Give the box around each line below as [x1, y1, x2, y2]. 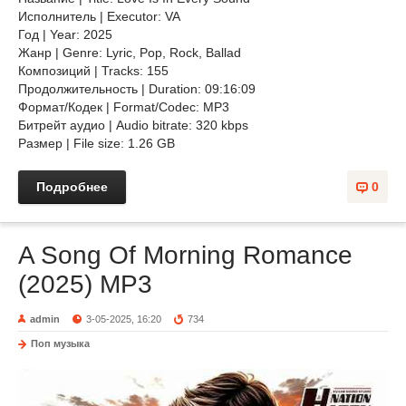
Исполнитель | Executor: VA [18, 9, 180, 24]
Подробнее [36, 179, 108, 194]
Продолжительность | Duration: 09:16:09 [18, 82, 256, 96]
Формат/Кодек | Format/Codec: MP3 [18, 100, 229, 114]
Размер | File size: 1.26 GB [18, 136, 175, 150]
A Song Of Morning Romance [18, 241, 353, 269]
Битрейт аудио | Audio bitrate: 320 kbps [18, 118, 248, 132]
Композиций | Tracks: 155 [18, 63, 169, 78]
